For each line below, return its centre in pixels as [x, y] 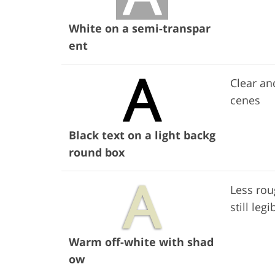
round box [97, 152]
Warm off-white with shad [141, 242]
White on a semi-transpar [140, 28]
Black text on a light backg [142, 135]
